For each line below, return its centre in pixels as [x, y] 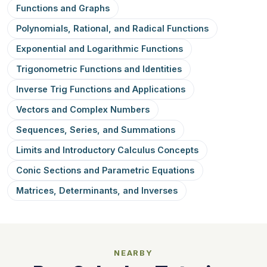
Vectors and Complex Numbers [83, 109]
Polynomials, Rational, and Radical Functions [112, 28]
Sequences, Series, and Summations [96, 130]
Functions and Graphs [63, 8]
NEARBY [133, 253]
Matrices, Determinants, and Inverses [97, 190]
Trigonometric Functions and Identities [99, 69]
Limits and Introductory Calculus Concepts [107, 150]
